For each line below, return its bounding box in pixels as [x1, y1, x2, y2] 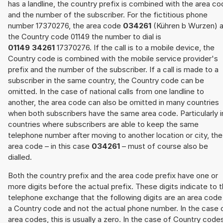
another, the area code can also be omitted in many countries [8, 98, 219, 108]
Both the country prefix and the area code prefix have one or [8, 171, 218, 181]
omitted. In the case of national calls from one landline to [8, 87, 204, 97]
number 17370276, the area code [8, 21, 123, 31]
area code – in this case [8, 141, 92, 151]
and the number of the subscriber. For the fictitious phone [8, 10, 208, 20]
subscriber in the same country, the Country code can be [8, 76, 204, 86]
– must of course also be [120, 141, 208, 151]
